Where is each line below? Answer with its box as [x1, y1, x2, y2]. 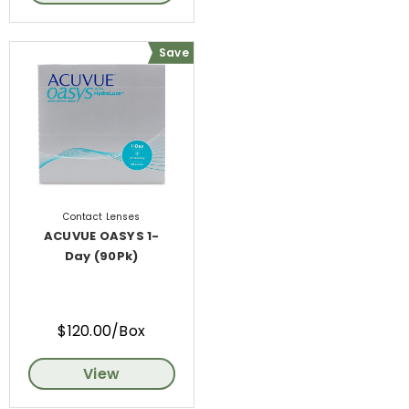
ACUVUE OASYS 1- [43, 226, 160, 245]
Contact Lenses [63, 209, 141, 224]
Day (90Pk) [64, 246, 139, 265]
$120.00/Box [58, 320, 146, 341]
